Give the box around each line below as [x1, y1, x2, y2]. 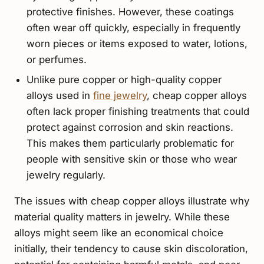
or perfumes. [26, 54, 87, 66]
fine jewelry [93, 89, 147, 101]
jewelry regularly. [26, 169, 105, 181]
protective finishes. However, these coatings [26, 6, 234, 18]
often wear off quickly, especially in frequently [26, 22, 240, 34]
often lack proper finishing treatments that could [26, 105, 249, 117]
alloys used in [26, 89, 93, 101]
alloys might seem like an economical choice [14, 227, 223, 239]
